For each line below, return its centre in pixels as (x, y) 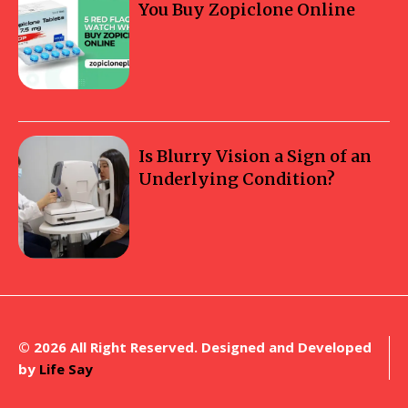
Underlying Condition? (237, 179)
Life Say (66, 368)
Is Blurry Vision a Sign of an (255, 156)
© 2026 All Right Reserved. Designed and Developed (195, 347)
